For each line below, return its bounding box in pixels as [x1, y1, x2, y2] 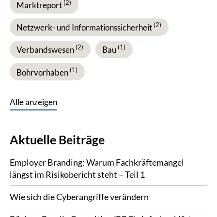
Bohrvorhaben [16, 67, 70, 77]
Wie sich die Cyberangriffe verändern [10, 191, 149, 202]
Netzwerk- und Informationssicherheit [16, 22, 154, 33]
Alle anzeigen [10, 96, 57, 107]
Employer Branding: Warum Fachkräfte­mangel [10, 156, 184, 168]
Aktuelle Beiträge [10, 132, 105, 147]
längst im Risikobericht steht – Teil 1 [10, 169, 145, 180]
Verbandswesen [16, 45, 76, 55]
